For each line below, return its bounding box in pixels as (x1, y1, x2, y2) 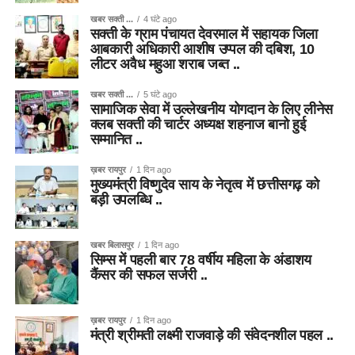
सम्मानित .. (90, 131, 143, 147)
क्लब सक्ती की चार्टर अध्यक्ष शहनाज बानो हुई (90, 116, 306, 132)
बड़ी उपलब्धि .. (90, 191, 163, 208)
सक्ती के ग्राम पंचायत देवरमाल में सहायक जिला (90, 25, 319, 42)
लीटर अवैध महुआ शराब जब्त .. (90, 55, 240, 72)
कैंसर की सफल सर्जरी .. (90, 266, 208, 283)
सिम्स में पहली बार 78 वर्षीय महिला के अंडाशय (90, 251, 312, 268)
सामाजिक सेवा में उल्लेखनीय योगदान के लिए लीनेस (90, 101, 334, 117)
